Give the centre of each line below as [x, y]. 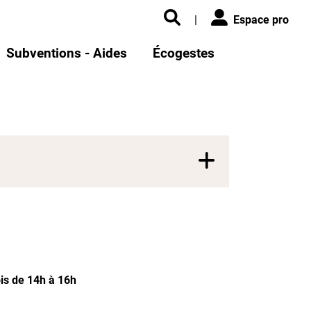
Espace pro [261, 19]
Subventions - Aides [67, 53]
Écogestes [184, 53]
